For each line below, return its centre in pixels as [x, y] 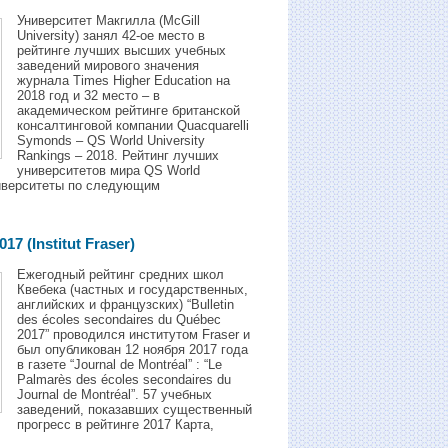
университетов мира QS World [108, 170]
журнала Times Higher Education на [123, 80]
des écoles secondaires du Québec [119, 320]
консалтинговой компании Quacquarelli [133, 125]
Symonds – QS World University [111, 140]
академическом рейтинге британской [128, 110]
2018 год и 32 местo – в [88, 95]
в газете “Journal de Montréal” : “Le [119, 365]
